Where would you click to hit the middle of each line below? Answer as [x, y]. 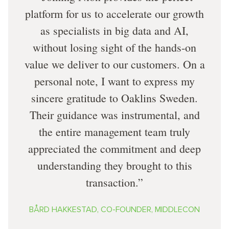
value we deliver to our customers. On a [114, 64]
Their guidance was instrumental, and [114, 115]
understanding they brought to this [114, 166]
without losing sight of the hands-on [114, 48]
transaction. [112, 182]
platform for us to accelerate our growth [114, 14]
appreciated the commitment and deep [114, 149]
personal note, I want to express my [114, 81]
